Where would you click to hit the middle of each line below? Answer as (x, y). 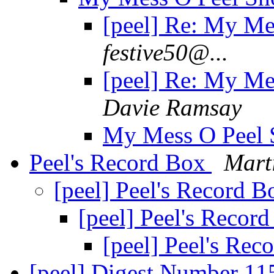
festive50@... (165, 53)
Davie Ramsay (172, 108)
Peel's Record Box (120, 163)
